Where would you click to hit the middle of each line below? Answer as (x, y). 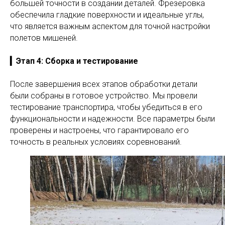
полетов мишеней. (44, 38)
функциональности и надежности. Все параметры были (113, 119)
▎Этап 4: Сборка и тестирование (74, 61)
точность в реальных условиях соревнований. (96, 142)
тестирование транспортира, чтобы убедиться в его (106, 107)
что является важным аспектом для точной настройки (110, 26)
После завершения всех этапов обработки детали (104, 84)
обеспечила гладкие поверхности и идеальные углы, (107, 15)
